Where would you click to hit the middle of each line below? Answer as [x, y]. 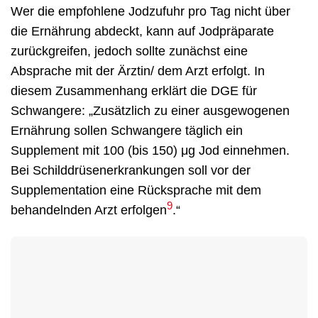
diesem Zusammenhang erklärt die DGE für [134, 91]
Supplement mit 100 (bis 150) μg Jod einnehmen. [150, 150]
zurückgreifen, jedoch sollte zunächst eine [129, 51]
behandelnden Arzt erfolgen [89, 210]
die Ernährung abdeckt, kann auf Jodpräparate [142, 31]
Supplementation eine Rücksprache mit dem [136, 190]
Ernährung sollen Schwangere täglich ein [127, 130]
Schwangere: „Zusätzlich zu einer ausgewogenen [150, 110]
